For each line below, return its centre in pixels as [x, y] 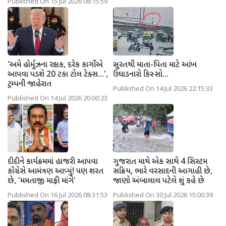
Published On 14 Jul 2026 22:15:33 [163, 89]
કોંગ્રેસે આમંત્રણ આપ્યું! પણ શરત [55, 172]
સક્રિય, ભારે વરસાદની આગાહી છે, [163, 172]
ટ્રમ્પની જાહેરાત [30, 84]
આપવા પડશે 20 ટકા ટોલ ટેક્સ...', [58, 75]
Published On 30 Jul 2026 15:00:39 [163, 195]
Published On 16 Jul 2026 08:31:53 [58, 195]
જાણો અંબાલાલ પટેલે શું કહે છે [159, 181]
